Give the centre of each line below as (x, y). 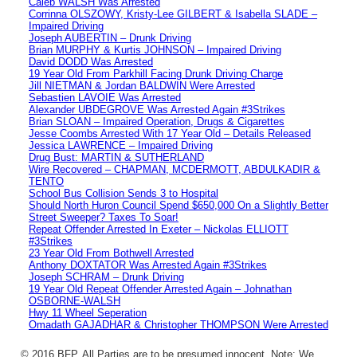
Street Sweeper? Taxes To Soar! (104, 217)
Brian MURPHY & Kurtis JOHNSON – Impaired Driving (155, 49)
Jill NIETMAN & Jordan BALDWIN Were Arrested (142, 85)
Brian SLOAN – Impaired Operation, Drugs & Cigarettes (157, 121)
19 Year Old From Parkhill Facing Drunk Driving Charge (156, 73)
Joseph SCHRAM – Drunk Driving (106, 277)
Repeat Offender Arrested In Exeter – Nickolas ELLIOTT (159, 229)
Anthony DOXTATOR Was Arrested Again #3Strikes (148, 265)
